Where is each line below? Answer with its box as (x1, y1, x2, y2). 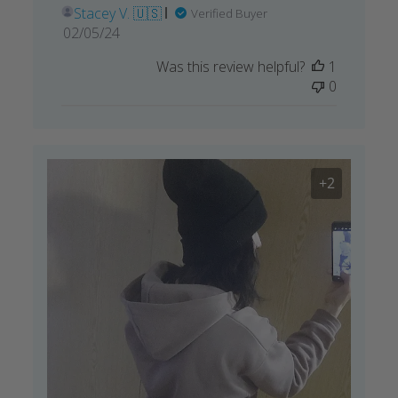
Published (90, 21, 157, 42)
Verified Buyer (190, 4, 267, 21)
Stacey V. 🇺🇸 (73, 3, 162, 23)
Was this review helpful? (156, 56, 306, 76)
